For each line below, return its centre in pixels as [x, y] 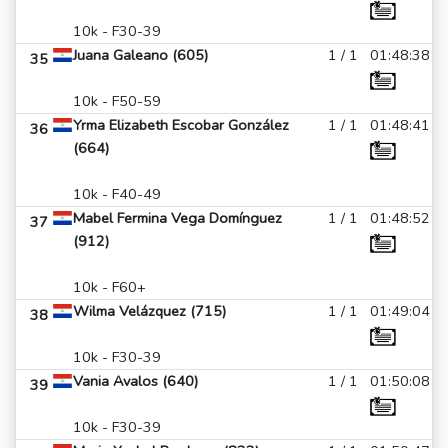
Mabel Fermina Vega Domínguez [177, 218]
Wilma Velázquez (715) [149, 311]
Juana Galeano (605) [140, 55]
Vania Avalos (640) [135, 381]
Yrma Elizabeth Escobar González [181, 125]
